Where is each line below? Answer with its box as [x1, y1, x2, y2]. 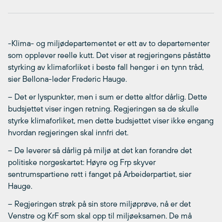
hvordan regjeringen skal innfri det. [8, 128, 128, 137]
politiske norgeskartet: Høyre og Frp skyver [8, 158, 156, 167]
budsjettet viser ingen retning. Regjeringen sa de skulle [8, 104, 199, 113]
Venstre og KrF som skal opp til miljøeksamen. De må [8, 211, 192, 221]
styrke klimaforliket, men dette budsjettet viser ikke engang [8, 116, 214, 125]
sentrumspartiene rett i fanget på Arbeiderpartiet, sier [8, 169, 191, 179]
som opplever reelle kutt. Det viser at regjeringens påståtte [8, 51, 211, 60]
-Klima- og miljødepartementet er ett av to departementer [8, 39, 210, 48]
